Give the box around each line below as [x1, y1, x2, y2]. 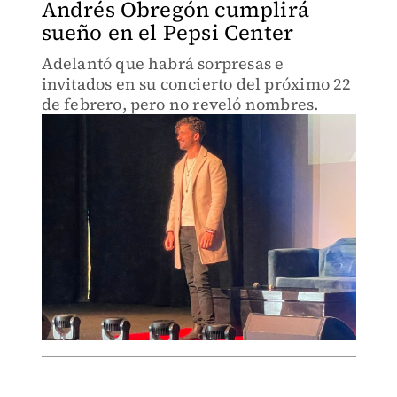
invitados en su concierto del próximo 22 [41, 73, 352, 95]
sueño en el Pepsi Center [41, 18, 294, 47]
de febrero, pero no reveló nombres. [41, 93, 319, 115]
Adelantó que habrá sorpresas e [41, 52, 284, 74]
